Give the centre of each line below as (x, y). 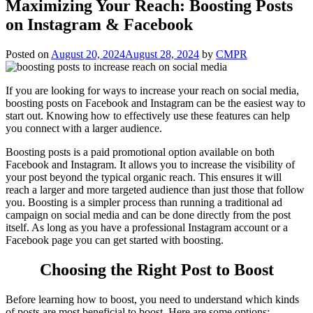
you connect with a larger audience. (85, 128)
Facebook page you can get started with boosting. (115, 240)
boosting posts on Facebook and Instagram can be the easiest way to (155, 103)
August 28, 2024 (162, 54)
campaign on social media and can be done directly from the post (148, 214)
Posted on (28, 54)
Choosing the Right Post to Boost (156, 269)
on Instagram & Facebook (99, 24)
